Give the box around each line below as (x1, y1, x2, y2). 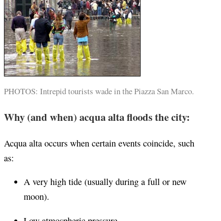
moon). (24, 190, 49, 203)
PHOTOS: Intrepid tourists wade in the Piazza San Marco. (4, 85, 194, 97)
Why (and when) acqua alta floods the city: (4, 109, 190, 124)
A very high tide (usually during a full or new (24, 176, 186, 188)
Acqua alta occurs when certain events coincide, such (4, 137, 194, 149)
